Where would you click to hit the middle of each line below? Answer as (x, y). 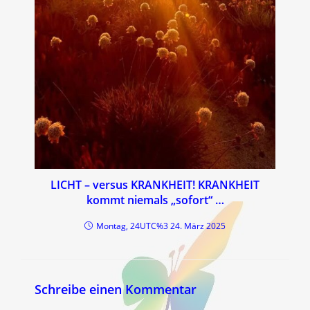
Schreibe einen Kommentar (116, 290)
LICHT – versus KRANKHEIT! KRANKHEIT (155, 185)
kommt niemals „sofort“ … (155, 200)
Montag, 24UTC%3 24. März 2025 (161, 226)
